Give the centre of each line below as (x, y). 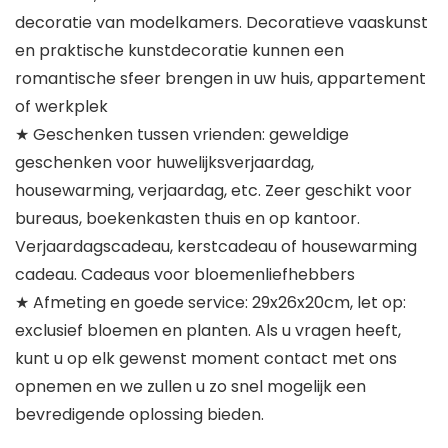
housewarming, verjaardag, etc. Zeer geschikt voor (213, 191)
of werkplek (61, 107)
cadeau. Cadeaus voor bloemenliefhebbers (185, 275)
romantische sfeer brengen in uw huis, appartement (220, 79)
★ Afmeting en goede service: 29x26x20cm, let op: (210, 303)
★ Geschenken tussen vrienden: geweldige (182, 135)
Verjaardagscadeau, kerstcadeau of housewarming (216, 247)
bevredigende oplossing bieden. (139, 415)
